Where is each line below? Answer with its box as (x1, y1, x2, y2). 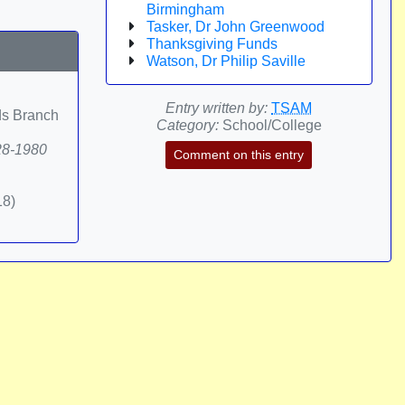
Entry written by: (165, 100, 268, 116)
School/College (218, 118, 322, 133)
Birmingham (146, 2, 224, 17)
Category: (155, 118, 219, 133)
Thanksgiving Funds (146, 36, 278, 52)
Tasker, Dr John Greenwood (146, 19, 325, 34)
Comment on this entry (174, 147, 305, 162)
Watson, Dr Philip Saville (146, 53, 306, 69)
